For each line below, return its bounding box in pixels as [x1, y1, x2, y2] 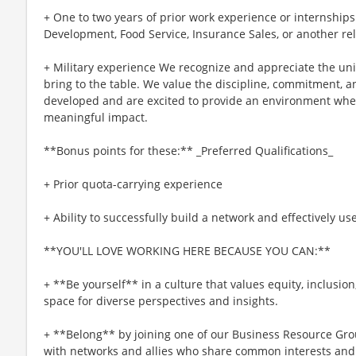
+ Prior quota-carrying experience [44, 176, 222, 192]
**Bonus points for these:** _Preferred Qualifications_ [44, 142, 333, 158]
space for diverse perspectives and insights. [44, 292, 278, 308]
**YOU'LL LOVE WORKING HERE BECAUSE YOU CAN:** [44, 242, 331, 258]
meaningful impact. [44, 109, 148, 125]
